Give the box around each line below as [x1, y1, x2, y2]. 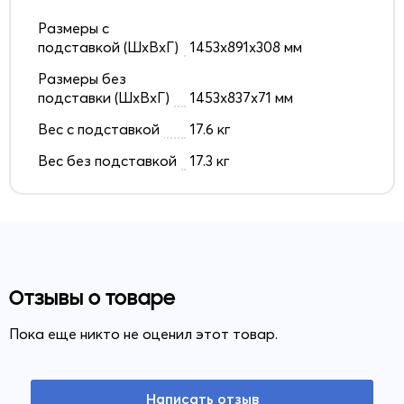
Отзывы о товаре [9, 285, 176, 310]
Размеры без [38, 69, 126, 87]
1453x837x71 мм [189, 87, 293, 106]
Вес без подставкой [38, 151, 177, 170]
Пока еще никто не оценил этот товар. [9, 324, 278, 343]
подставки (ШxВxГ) [38, 87, 170, 106]
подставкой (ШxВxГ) [38, 37, 179, 56]
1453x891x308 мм [189, 37, 302, 56]
